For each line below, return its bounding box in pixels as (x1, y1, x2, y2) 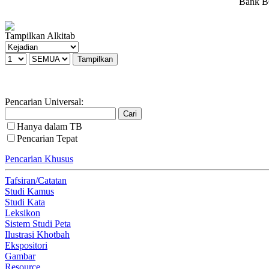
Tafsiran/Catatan (5, 175, 67, 186)
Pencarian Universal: (5, 96, 83, 107)
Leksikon (5, 207, 40, 218)
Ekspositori (5, 240, 47, 250)
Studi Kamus (5, 186, 54, 196)
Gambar (5, 250, 35, 261)
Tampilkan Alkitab (5, 30, 75, 41)
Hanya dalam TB (17, 121, 82, 131)
